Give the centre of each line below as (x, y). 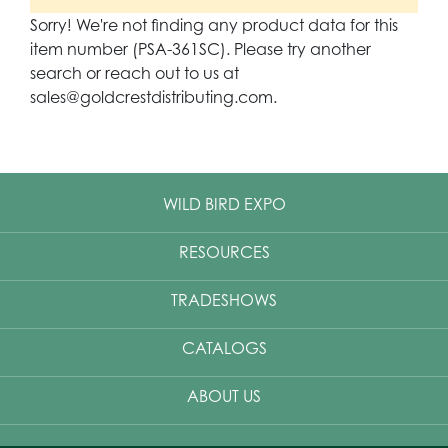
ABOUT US (224, 396)
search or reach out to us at (134, 73)
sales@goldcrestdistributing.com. (153, 97)
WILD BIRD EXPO (224, 204)
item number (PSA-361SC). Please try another (200, 49)
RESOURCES (224, 252)
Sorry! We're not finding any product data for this (214, 25)
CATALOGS (224, 348)
